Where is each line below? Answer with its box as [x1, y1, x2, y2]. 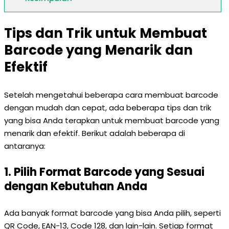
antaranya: [4, 141, 45, 151]
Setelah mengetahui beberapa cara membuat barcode [4, 89, 218, 100]
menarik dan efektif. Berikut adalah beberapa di [4, 128, 185, 139]
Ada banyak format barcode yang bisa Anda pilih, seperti [4, 208, 221, 218]
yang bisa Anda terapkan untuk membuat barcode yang [4, 115, 219, 126]
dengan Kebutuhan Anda [4, 178, 147, 194]
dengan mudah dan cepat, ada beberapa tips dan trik [4, 102, 211, 113]
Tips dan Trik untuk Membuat [4, 24, 207, 42]
